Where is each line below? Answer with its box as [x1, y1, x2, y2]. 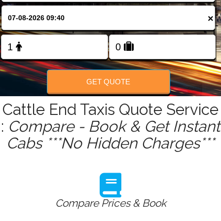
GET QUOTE [86, 77, 131, 86]
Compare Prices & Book [55, 197, 166, 210]
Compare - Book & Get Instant [8, 117, 220, 136]
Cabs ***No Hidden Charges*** [6, 134, 215, 152]
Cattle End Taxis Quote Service [2, 101, 219, 119]
